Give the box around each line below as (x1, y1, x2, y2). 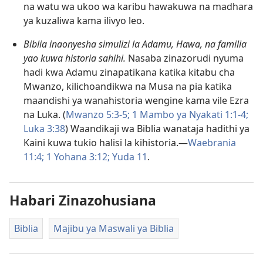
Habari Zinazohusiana (9, 191, 156, 210)
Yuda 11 (110, 150, 147, 164)
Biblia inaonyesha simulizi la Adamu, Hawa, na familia (23, 38, 247, 51)
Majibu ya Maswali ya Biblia (53, 222, 174, 235)
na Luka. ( (23, 108, 66, 122)
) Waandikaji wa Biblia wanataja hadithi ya (65, 122, 249, 136)
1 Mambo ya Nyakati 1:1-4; (130, 108, 248, 122)
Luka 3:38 (23, 122, 65, 136)
